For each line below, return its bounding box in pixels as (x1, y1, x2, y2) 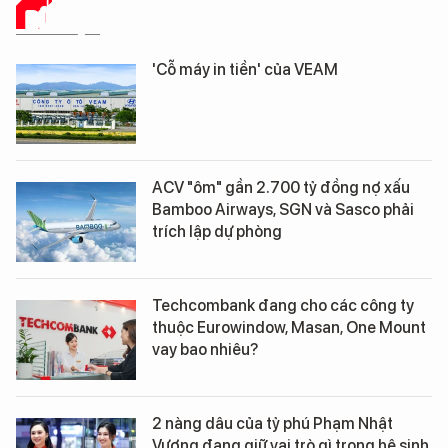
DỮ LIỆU (26, 4, 100, 34)
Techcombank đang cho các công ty (152, 295, 414, 315)
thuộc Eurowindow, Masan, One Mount (152, 317, 426, 337)
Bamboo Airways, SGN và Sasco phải (152, 199, 414, 219)
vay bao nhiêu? (152, 339, 258, 359)
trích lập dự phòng (152, 221, 282, 241)
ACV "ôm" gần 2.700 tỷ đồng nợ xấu (152, 177, 410, 197)
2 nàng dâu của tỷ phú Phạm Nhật (152, 413, 393, 433)
